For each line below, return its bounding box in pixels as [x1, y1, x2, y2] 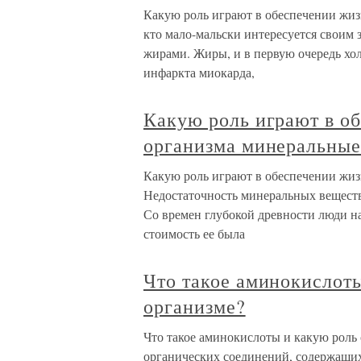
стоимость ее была [143, 225, 245, 243]
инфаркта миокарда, [143, 64, 255, 81]
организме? [143, 293, 246, 320]
